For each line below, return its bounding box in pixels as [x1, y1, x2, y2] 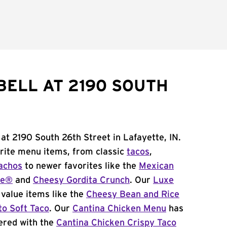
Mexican [139, 162, 174, 171]
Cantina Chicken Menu [72, 204, 166, 213]
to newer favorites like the [22, 162, 139, 171]
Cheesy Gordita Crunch [33, 176, 130, 185]
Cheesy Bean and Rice [86, 190, 179, 199]
